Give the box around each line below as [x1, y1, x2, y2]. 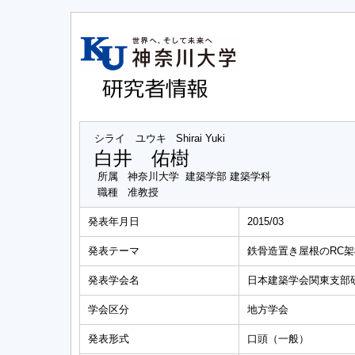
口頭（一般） [247, 333, 309, 345]
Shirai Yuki [176, 132, 225, 144]
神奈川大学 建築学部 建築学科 [128, 170, 271, 182]
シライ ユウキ [94, 132, 166, 144]
